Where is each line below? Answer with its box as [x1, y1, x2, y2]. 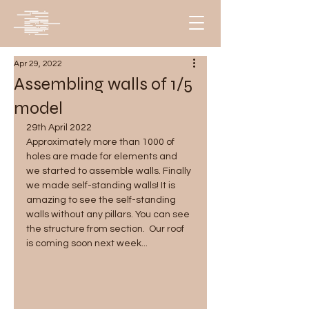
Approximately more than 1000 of [26, 137, 177, 147]
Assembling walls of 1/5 [14, 74, 192, 94]
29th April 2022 [26, 123, 92, 132]
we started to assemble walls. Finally [26, 166, 193, 176]
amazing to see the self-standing [26, 195, 178, 205]
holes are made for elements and [26, 152, 179, 161]
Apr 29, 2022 [14, 59, 62, 68]
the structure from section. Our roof [26, 224, 186, 234]
